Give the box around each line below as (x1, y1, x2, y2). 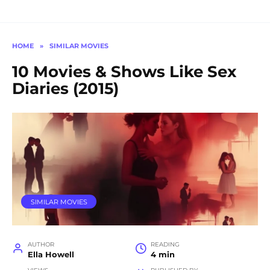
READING (150, 241, 180, 248)
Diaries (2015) (12, 78, 119, 98)
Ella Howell (27, 250, 74, 260)
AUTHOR (27, 241, 54, 248)
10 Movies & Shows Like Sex (12, 61, 236, 81)
